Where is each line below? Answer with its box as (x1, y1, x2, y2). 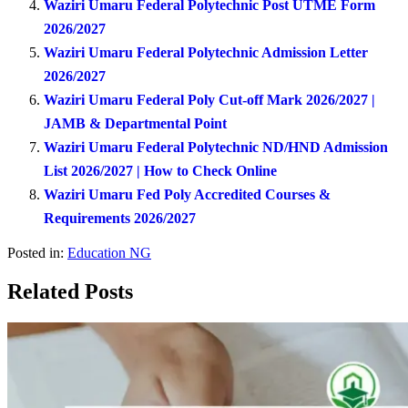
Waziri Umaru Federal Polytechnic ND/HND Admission (44, 139, 388, 156)
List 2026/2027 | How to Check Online (44, 163, 277, 179)
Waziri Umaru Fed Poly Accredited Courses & (44, 187, 331, 203)
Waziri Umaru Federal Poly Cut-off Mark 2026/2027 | (44, 92, 375, 108)
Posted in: (7, 245, 64, 261)
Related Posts (7, 279, 133, 303)
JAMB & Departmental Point (44, 116, 227, 132)
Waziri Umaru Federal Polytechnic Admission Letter (44, 45, 368, 61)
